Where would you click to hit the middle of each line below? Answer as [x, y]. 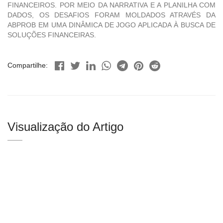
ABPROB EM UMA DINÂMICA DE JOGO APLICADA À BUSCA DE [111, 25]
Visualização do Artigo [65, 127]
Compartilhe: [28, 65]
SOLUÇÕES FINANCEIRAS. [52, 35]
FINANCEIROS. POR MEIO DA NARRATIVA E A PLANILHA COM [111, 5]
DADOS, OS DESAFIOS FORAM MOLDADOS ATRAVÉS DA [111, 15]
